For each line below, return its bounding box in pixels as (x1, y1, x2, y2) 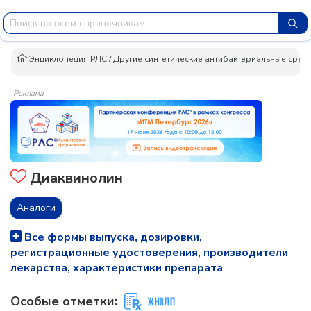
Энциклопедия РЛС (27, 53, 107, 65)
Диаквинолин (26, 169, 123, 187)
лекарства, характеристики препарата (10, 260, 223, 276)
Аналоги (17, 201, 56, 215)
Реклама (13, 88, 44, 99)
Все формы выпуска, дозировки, (22, 230, 202, 245)
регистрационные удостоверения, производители (10, 245, 288, 260)
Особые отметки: (10, 293, 117, 310)
